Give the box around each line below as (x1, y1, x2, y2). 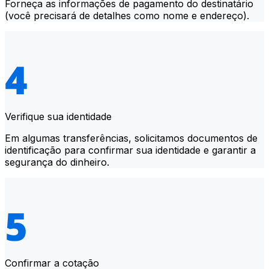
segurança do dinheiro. (5, 156, 109, 168)
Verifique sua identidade (5, 110, 112, 122)
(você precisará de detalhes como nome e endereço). (5, 9, 249, 22)
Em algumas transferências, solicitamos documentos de (5, 131, 258, 144)
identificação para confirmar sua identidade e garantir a (5, 144, 256, 156)
